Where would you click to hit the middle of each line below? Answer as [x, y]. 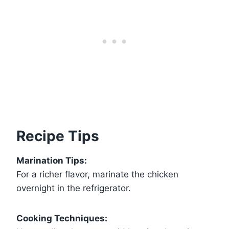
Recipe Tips [58, 136]
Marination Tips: [52, 161]
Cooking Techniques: [62, 219]
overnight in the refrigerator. [74, 188]
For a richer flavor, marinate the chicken [97, 175]
